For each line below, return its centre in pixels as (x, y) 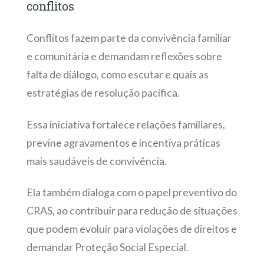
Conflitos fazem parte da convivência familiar (129, 38)
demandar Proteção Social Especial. (107, 247)
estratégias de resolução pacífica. (103, 93)
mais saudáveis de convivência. (97, 161)
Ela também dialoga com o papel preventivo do (131, 192)
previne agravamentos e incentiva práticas (123, 143)
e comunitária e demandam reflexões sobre (124, 57)
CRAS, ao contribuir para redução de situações (132, 210)
